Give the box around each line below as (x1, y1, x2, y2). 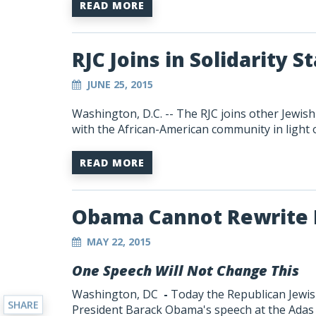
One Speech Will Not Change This (72, 261, 299, 280)
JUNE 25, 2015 (87, 78, 153, 91)
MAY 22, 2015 (87, 235, 151, 248)
